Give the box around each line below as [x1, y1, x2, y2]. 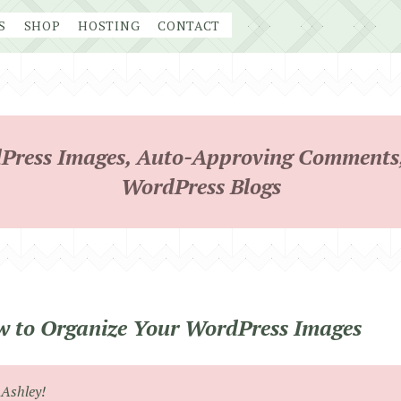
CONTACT [158, 17, 221, 34]
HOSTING [78, 17, 141, 34]
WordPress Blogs [120, 172, 281, 200]
